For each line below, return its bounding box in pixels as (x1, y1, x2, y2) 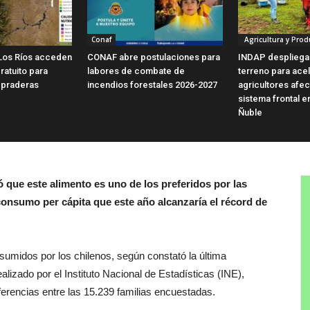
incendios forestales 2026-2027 (87, 79, 217, 90)
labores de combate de (87, 65, 185, 76)
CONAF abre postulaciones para (87, 51, 220, 62)
